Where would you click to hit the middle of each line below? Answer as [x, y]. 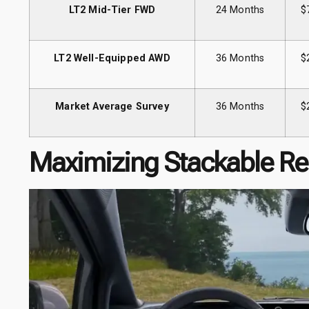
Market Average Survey [112, 107]
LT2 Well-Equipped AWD [112, 59]
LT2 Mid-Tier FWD [112, 10]
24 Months [240, 10]
